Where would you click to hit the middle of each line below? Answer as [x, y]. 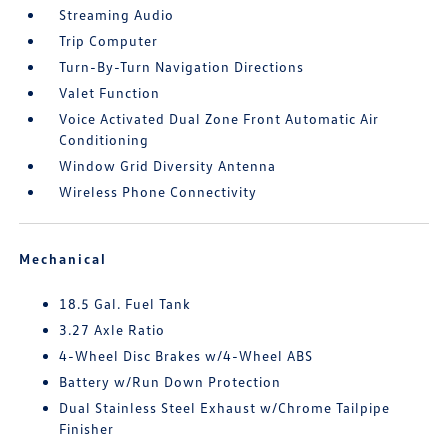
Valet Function [110, 93]
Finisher [87, 429]
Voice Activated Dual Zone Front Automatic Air [219, 119]
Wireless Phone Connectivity [158, 192]
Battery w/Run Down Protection [170, 382]
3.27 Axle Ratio [112, 330]
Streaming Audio [117, 15]
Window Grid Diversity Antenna [168, 166]
